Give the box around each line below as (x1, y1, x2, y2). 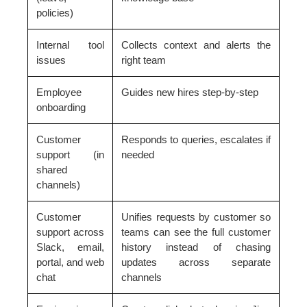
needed (121, 148, 154, 160)
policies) (36, 6, 73, 19)
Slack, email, (36, 241, 104, 253)
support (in (36, 148, 104, 160)
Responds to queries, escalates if (121, 133, 271, 145)
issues (36, 53, 66, 66)
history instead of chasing (121, 241, 271, 253)
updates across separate (121, 256, 271, 268)
